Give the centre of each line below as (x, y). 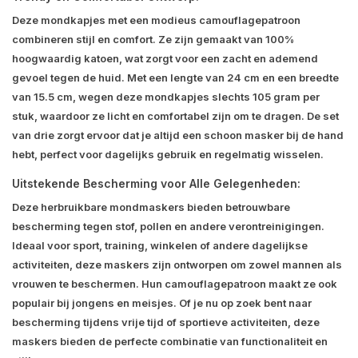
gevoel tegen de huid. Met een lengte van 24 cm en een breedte (175, 78)
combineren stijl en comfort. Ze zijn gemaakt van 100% (153, 40)
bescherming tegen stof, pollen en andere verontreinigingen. (168, 227)
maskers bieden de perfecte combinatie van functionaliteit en (170, 342)
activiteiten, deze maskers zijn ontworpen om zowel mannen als (177, 265)
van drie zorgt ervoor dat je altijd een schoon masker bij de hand (178, 135)
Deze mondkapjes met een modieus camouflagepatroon (156, 20)
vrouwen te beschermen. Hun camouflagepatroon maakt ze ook (175, 284)
